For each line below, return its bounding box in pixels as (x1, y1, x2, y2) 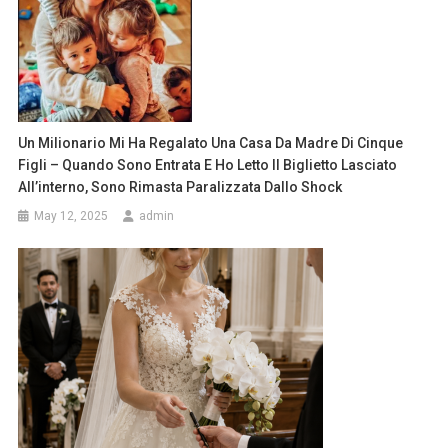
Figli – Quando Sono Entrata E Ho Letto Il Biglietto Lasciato (18, 157, 398, 174)
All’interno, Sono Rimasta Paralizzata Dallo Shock (18, 179, 343, 196)
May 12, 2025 (34, 209, 109, 224)
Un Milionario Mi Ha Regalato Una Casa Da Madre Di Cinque (18, 135, 404, 152)
